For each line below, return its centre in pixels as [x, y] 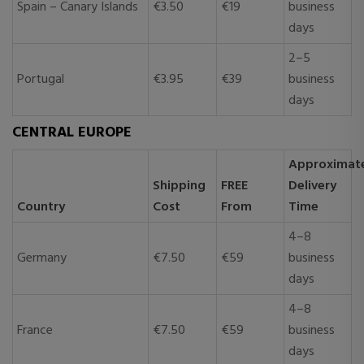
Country [41, 207]
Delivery [312, 186]
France [35, 331]
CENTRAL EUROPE [72, 133]
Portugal [41, 80]
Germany [42, 258]
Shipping [179, 186]
